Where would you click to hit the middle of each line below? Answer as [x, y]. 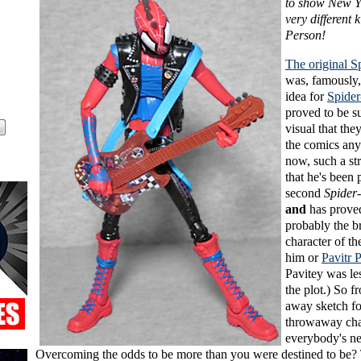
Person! [305, 35]
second [305, 193]
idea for [306, 97]
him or [303, 258]
